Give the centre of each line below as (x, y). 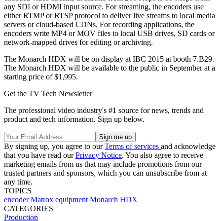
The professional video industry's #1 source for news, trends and (104, 110)
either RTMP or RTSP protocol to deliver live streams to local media (110, 16)
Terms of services (133, 147)
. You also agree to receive (163, 155)
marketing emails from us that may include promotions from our (103, 164)
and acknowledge (188, 147)
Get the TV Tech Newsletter (48, 94)
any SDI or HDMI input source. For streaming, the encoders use (104, 7)
